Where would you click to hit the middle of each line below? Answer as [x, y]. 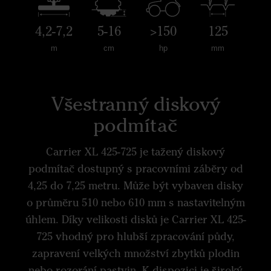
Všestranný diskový [135, 104]
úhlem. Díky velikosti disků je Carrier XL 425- [135, 219]
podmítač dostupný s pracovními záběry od [135, 168]
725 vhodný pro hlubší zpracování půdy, [135, 236]
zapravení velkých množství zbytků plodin [135, 253]
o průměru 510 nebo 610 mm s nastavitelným [135, 202]
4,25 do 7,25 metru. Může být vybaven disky [135, 185]
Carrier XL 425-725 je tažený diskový [135, 152]
